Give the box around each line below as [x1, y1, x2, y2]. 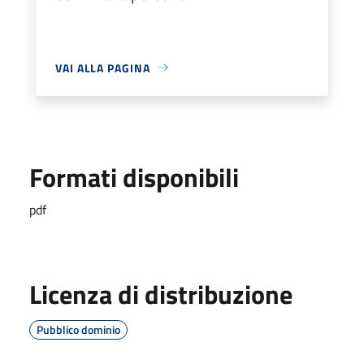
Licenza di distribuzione [29, 274, 292, 314]
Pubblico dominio [37, 320, 120, 338]
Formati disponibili [29, 157, 239, 197]
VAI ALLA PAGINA [55, 58, 150, 76]
